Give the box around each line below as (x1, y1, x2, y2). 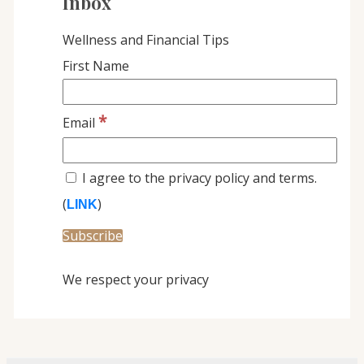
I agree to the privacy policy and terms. (78, 169, 317, 188)
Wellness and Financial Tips (62, 31, 229, 50)
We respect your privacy (62, 271, 209, 289)
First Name (62, 57, 129, 76)
